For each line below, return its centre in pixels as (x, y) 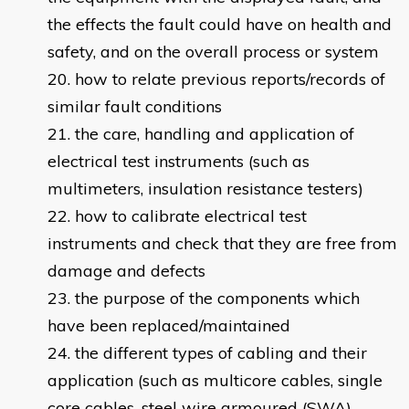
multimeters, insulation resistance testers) (205, 189)
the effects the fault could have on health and (220, 25)
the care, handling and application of (215, 134)
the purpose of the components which (217, 299)
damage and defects (126, 271)
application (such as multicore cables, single (215, 381)
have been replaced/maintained (169, 326)
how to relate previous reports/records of (230, 79)
